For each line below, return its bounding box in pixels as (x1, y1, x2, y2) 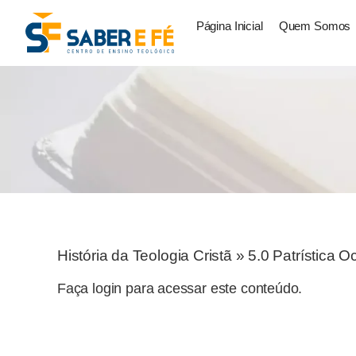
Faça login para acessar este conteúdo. (57, 281, 303, 297)
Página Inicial (195, 20, 263, 33)
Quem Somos (278, 20, 351, 33)
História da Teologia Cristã (57, 246, 232, 265)
